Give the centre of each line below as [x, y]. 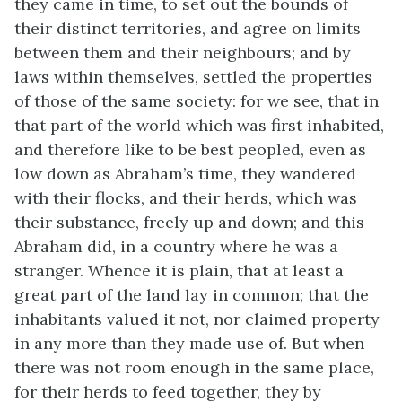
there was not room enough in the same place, [194, 367]
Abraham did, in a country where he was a [176, 246]
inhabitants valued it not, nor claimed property [197, 319]
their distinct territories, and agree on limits [188, 28]
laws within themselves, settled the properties [193, 77]
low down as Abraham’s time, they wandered [185, 174]
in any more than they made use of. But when [189, 343]
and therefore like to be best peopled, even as [190, 149]
